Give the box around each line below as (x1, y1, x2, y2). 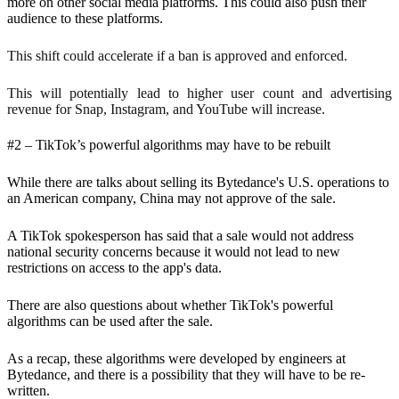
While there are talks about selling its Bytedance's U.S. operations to (7, 174, 389, 190)
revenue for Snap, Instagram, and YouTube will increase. (7, 101, 325, 117)
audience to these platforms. (7, 10, 167, 26)
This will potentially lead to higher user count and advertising (7, 85, 392, 101)
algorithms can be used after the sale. (7, 313, 213, 329)
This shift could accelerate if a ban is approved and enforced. (7, 47, 351, 63)
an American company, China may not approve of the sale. (7, 190, 339, 206)
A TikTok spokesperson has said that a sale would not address (7, 227, 354, 243)
